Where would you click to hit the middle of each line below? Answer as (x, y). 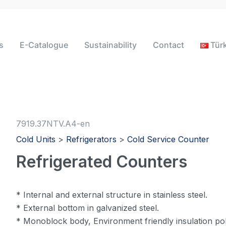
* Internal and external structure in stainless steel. (112, 195)
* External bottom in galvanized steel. (88, 208)
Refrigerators (92, 139)
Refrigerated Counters (102, 162)
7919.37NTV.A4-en (53, 124)
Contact (168, 45)
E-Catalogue (44, 45)
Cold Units (36, 139)
